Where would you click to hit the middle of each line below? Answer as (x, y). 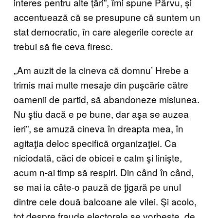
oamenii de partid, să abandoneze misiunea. (107, 99)
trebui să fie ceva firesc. (63, 46)
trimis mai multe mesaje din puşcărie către (101, 84)
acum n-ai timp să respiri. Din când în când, (104, 172)
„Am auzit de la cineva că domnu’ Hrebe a (101, 70)
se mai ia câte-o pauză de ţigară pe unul (97, 186)
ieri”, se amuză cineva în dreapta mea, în (99, 128)
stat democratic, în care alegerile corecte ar (103, 31)
